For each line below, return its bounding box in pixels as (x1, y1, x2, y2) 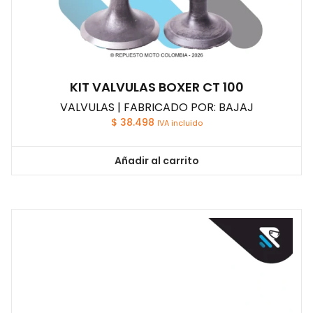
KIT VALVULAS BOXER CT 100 (69, 78, 244, 96)
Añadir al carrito (114, 153, 199, 168)
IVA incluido (156, 117, 203, 129)
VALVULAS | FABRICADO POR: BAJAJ (59, 99, 254, 116)
